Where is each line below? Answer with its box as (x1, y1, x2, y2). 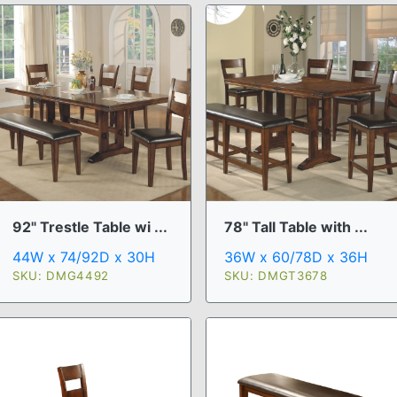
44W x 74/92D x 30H (12, 247, 155, 266)
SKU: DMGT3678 (224, 268, 328, 283)
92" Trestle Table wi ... (12, 217, 167, 236)
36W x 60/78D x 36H (224, 247, 368, 266)
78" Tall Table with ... (224, 217, 368, 236)
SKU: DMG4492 (12, 268, 109, 283)
